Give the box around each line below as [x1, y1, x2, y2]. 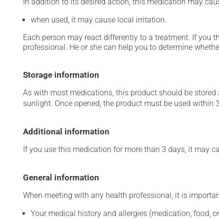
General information [23, 173, 99, 182]
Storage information [23, 70, 99, 80]
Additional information [23, 127, 109, 136]
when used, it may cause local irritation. [31, 15, 167, 24]
